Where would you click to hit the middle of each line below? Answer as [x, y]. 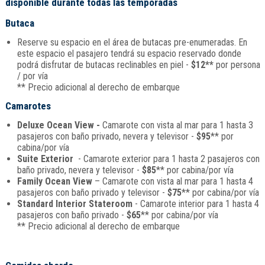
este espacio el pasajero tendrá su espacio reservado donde [129, 54]
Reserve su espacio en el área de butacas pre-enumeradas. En [132, 42]
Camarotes [28, 106]
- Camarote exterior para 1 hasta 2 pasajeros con [166, 159]
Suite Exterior [45, 159]
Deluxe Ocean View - [59, 125]
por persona [237, 65]
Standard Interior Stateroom [75, 204]
